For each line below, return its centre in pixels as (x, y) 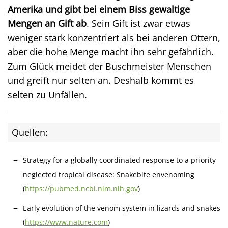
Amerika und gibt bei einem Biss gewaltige (99, 9)
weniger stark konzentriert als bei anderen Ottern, (114, 37)
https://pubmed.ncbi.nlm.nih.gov (81, 188)
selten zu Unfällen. (47, 94)
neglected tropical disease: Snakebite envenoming (109, 174)
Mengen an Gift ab (47, 23)
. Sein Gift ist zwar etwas (138, 23)
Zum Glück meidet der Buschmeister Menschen (109, 66)
